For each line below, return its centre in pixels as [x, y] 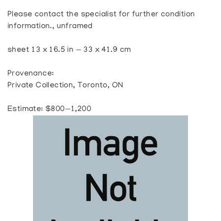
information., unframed [50, 26]
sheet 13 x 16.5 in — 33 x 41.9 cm [69, 50]
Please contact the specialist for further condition [101, 15]
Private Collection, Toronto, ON [65, 86]
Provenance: [31, 74]
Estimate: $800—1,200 [50, 109]
